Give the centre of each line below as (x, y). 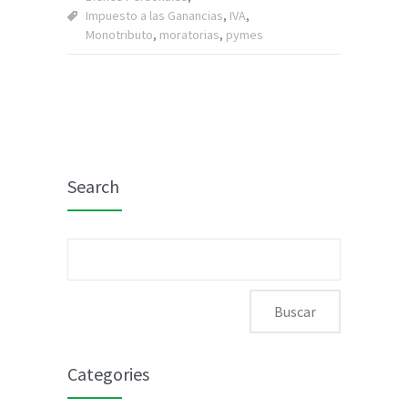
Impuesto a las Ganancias (154, 15)
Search (93, 186)
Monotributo (119, 35)
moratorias (189, 35)
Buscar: (98, 258)
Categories (108, 374)
